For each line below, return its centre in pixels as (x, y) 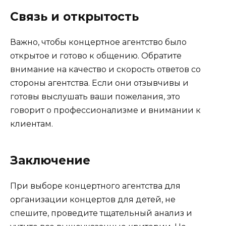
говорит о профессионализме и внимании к (105, 110)
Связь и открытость (74, 17)
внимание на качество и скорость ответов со (105, 70)
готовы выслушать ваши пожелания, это (95, 97)
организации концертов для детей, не (93, 200)
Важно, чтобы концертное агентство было (98, 42)
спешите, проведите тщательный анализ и (101, 213)
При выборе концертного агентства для (95, 186)
